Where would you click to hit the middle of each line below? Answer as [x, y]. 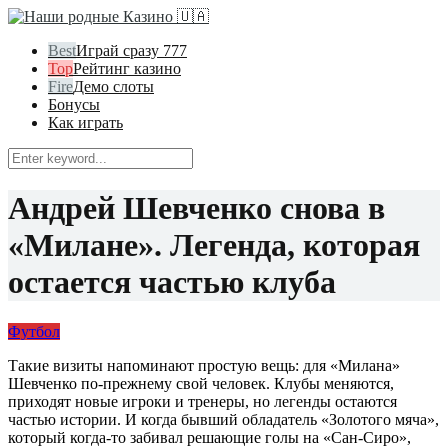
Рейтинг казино [127, 68]
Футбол [34, 331]
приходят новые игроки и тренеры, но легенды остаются [202, 401]
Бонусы [74, 104]
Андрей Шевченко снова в [196, 208]
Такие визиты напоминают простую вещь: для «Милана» [204, 365]
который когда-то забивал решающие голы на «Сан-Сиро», [209, 437]
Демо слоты [113, 86]
